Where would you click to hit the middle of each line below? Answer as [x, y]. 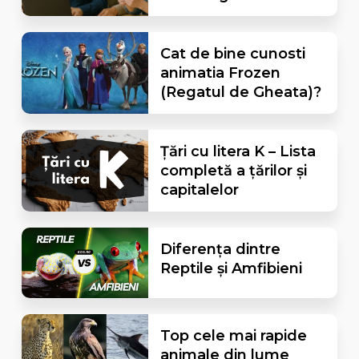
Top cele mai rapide [233, 336]
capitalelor [199, 190]
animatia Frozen [220, 73]
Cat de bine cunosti [232, 53]
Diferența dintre [220, 249]
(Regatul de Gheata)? [240, 92]
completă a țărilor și [233, 170]
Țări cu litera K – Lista [238, 151]
